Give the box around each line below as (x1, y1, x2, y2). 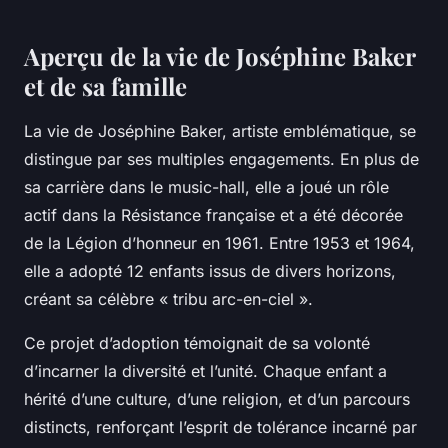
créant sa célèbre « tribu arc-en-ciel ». (24, 288, 313, 309)
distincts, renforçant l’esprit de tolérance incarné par (24, 416, 417, 437)
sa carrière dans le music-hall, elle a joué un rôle (24, 176, 389, 197)
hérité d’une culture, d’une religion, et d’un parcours (24, 388, 410, 409)
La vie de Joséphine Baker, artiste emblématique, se (24, 120, 416, 141)
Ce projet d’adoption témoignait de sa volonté (24, 332, 370, 353)
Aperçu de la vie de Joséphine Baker (24, 39, 415, 72)
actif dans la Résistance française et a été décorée (24, 204, 403, 225)
